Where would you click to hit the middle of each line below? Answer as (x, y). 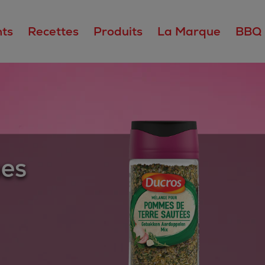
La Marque (189, 31)
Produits (118, 31)
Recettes (54, 31)
